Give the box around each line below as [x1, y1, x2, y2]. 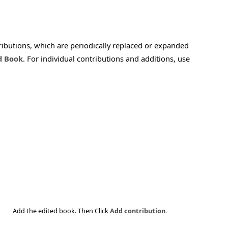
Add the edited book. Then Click [13, 206, 110, 215]
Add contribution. [110, 206, 167, 215]
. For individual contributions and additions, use [23, 53, 190, 64]
